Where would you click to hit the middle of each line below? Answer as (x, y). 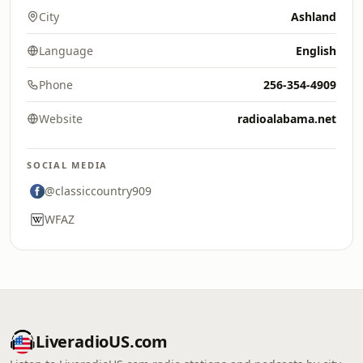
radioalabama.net (287, 119)
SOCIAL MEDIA (68, 165)
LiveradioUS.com (102, 342)
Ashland (314, 17)
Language (66, 51)
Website (61, 119)
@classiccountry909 (98, 191)
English (316, 51)
